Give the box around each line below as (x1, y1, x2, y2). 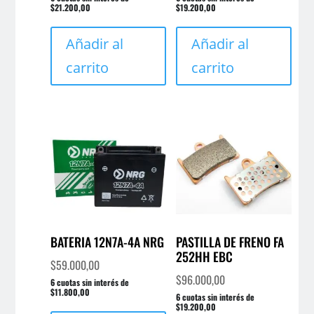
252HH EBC (175, 247, 233, 266)
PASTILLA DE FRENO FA (175, 233, 284, 252)
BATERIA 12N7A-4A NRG (50, 233, 165, 252)
